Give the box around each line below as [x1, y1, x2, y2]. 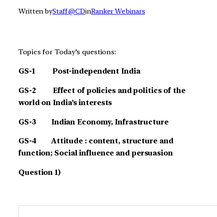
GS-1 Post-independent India [18, 67, 140, 76]
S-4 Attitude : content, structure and [24, 137, 173, 146]
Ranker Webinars [91, 7, 145, 15]
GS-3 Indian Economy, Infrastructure [18, 117, 169, 126]
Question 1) [18, 168, 61, 177]
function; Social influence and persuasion [18, 149, 173, 158]
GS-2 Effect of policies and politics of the [18, 86, 186, 95]
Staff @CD [52, 7, 86, 15]
